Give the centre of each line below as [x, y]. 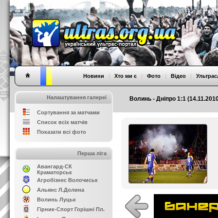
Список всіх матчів [62, 122]
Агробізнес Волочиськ [67, 180]
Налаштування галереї [77, 97]
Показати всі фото [62, 132]
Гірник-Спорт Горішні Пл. [71, 209]
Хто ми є [126, 76]
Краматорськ [54, 172]
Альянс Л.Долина [61, 190]
